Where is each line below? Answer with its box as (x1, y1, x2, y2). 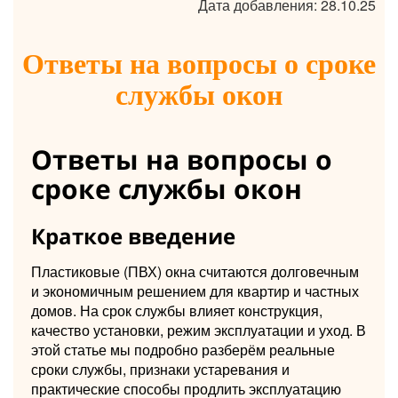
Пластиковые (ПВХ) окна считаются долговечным (31, 260, 359, 282)
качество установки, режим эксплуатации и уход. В (31, 319, 366, 340)
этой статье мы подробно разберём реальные (31, 338, 335, 360)
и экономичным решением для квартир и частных (31, 280, 359, 301)
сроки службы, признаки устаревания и (31, 358, 290, 379)
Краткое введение (31, 220, 235, 251)
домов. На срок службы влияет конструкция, (31, 299, 322, 321)
